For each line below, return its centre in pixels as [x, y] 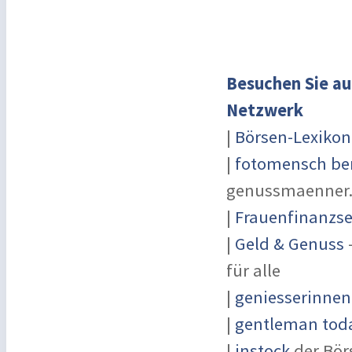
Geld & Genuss [290, 244]
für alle [253, 270]
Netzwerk [265, 110]
